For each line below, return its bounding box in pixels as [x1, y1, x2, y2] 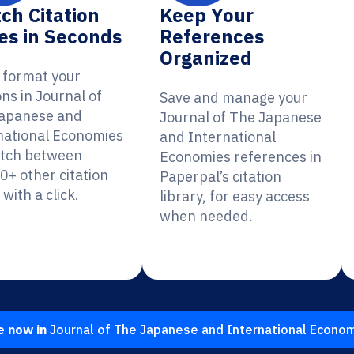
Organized [160, 45, 253, 70]
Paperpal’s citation [160, 168, 282, 186]
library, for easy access [160, 187, 311, 205]
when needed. [160, 207, 254, 225]
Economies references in [160, 148, 322, 166]
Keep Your [160, 2, 254, 28]
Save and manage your [160, 88, 308, 107]
